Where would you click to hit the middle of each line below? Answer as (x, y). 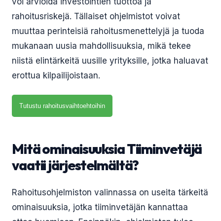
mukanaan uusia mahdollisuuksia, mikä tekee (101, 46)
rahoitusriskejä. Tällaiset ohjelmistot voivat (96, 16)
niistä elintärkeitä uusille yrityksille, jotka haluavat (110, 61)
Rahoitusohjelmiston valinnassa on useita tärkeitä (110, 192)
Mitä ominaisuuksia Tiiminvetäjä (107, 149)
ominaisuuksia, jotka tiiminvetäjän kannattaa (100, 207)
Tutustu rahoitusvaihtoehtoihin (62, 106)
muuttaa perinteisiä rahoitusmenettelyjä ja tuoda (108, 31)
